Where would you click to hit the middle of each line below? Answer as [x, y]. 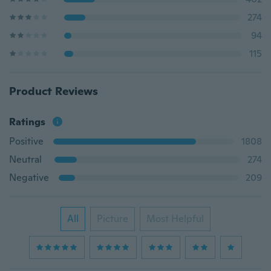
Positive [26, 141]
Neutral [25, 159]
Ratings [27, 122]
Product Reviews [54, 91]
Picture [113, 219]
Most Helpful [175, 219]
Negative [29, 178]
